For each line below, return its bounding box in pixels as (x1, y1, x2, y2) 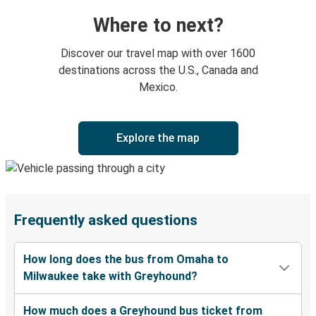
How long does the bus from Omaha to (23, 253, 229, 267)
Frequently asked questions (14, 212, 197, 229)
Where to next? (92, 14, 224, 37)
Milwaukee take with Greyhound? (23, 269, 197, 284)
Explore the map (116, 131, 200, 145)
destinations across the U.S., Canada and (58, 63, 258, 78)
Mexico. (138, 80, 178, 95)
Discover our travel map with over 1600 (61, 47, 255, 61)
